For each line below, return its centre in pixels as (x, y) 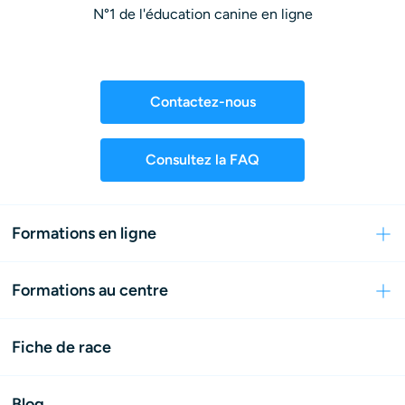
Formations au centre (90, 291)
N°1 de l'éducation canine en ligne (202, 14)
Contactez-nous (202, 101)
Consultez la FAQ (202, 159)
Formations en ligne (84, 234)
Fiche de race (61, 347)
